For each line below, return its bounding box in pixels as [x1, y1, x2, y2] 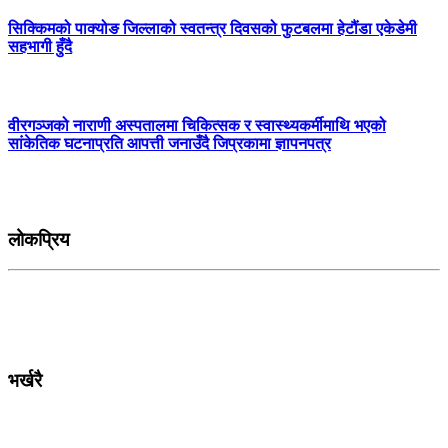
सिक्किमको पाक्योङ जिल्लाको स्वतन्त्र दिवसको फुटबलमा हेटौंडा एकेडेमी [8, 20, 417, 38]
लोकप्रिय [8, 228, 70, 250]
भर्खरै [8, 370, 42, 392]
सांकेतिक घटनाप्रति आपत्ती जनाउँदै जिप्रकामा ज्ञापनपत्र [8, 134, 331, 152]
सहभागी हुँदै [8, 38, 72, 56]
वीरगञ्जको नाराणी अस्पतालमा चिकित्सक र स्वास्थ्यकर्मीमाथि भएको [8, 116, 386, 134]
